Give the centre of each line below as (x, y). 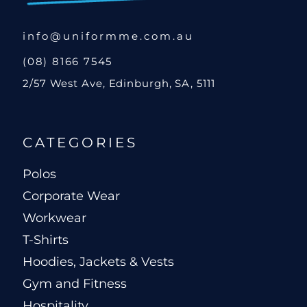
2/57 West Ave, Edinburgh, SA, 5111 (119, 84)
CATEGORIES (80, 143)
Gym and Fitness (75, 284)
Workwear (54, 218)
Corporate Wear (71, 196)
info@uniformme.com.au (108, 36)
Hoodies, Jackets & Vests (98, 262)
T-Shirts (46, 240)
